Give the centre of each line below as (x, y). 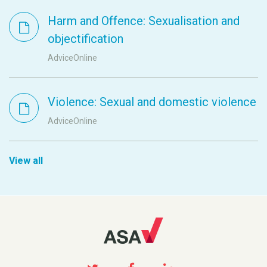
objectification (86, 39)
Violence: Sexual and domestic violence (152, 102)
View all (26, 161)
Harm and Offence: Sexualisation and (144, 21)
